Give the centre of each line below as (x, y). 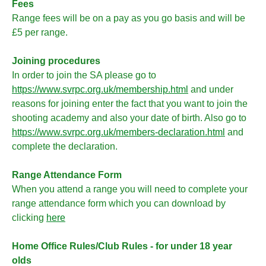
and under (211, 89)
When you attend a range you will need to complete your (130, 189)
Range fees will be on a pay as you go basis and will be (129, 18)
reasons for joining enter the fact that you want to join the (130, 104)
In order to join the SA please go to (84, 75)
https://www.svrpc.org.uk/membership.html (100, 89)
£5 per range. (40, 32)
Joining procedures (56, 61)
